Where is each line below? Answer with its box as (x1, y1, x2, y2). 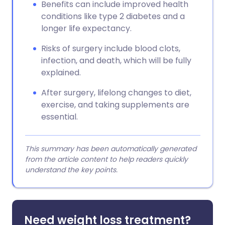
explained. (41, 67, 81, 78)
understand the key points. (25, 165, 118, 175)
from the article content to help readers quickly (25, 154, 188, 164)
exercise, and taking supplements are (41, 99, 189, 110)
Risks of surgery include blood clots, (41, 43, 180, 54)
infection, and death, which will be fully (41, 55, 191, 66)
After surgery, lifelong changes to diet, (41, 87, 191, 98)
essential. (41, 111, 78, 123)
